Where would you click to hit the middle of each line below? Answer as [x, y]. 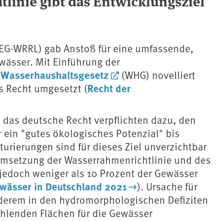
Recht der [109, 88]
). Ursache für [167, 186]
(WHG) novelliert [157, 75]
